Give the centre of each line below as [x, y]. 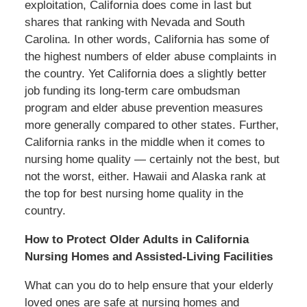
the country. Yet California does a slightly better [145, 73]
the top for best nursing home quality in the [134, 193]
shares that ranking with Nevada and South [134, 22]
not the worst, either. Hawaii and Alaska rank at [145, 176]
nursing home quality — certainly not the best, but [152, 159]
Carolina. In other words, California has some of [147, 39]
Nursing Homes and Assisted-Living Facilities [148, 256]
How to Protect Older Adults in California [136, 239]
